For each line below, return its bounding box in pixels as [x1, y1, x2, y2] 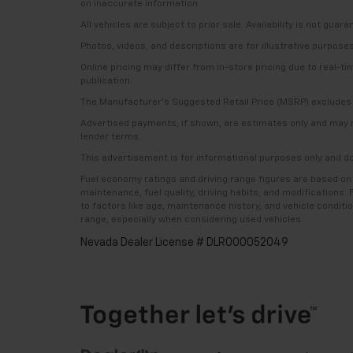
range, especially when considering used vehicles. [80, 215, 303, 225]
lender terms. [80, 132, 141, 142]
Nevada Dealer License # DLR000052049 [80, 237, 288, 248]
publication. [80, 76, 132, 86]
